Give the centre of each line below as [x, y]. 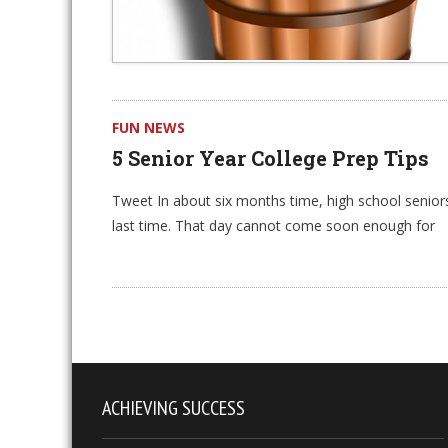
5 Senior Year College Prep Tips [270, 158]
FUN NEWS [148, 127]
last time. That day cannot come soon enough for [273, 225]
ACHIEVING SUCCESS [173, 408]
